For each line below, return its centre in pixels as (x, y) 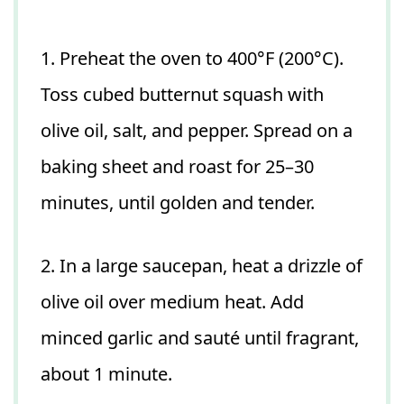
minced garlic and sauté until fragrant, (200, 337)
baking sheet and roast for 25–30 (177, 166)
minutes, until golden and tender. (178, 202)
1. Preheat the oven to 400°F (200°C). (192, 58)
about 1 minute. (106, 373)
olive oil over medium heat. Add (172, 301)
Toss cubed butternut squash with (182, 94)
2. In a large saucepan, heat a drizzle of (202, 265)
